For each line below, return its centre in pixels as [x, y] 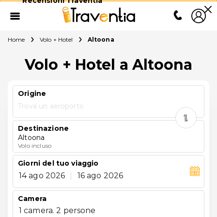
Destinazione [43, 129]
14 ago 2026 [42, 175]
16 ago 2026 [100, 175]
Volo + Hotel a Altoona [108, 65]
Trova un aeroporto [51, 106]
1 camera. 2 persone [57, 210]
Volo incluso [35, 145]
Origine [32, 93]
